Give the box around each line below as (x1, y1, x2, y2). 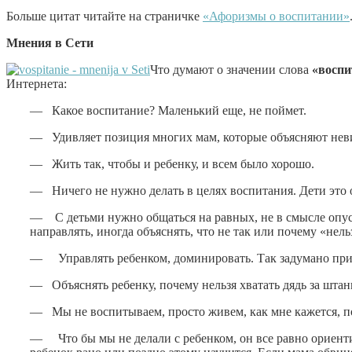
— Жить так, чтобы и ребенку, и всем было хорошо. (30, 156, 314, 170)
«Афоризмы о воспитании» (203, 9, 350, 23)
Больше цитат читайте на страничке (6, 9, 203, 23)
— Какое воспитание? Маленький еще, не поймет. (30, 103, 306, 117)
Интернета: (6, 76, 67, 90)
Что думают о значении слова (150, 62, 312, 76)
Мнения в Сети (6, 35, 93, 49)
